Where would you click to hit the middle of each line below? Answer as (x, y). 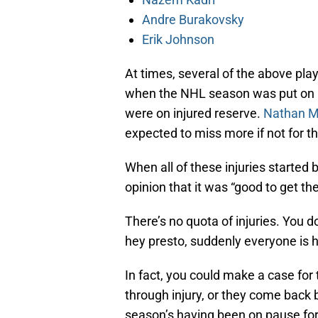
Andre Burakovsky (193, 20)
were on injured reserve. (194, 114)
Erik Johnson (178, 40)
